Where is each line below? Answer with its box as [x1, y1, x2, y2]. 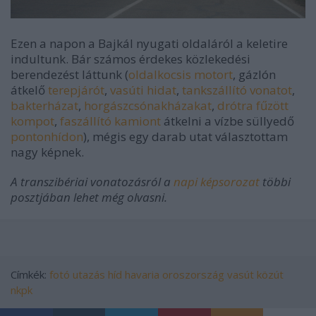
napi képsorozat [174, 174, 260, 190]
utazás [73, 267, 105, 282]
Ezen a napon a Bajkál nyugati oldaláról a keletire [11, 35, 288, 52]
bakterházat [11, 97, 78, 114]
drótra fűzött [217, 97, 288, 114]
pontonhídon [11, 128, 83, 145]
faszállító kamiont [60, 113, 161, 130]
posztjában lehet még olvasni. [11, 189, 167, 206]
